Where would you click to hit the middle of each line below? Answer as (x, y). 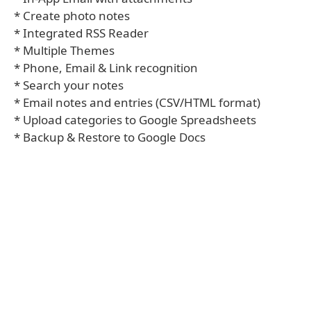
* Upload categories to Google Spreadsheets (135, 120)
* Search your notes (69, 85)
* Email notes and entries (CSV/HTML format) (137, 102)
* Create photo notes (72, 16)
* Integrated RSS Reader (81, 33)
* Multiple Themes (64, 50)
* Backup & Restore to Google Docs (110, 137)
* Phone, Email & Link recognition (106, 68)
